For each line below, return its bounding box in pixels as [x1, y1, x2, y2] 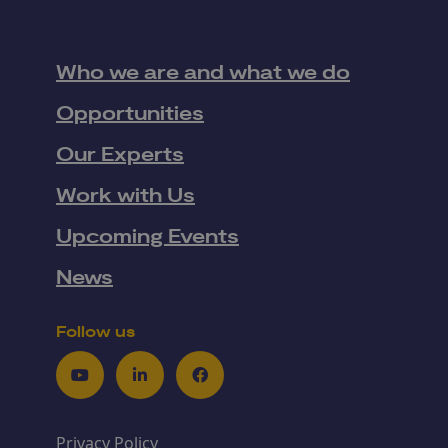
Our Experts [56, 142, 184, 168]
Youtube [78, 374, 142, 397]
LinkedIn [138, 374, 204, 397]
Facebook [198, 374, 272, 397]
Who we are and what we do [56, 60, 350, 86]
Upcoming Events [56, 224, 239, 250]
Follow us [56, 322, 135, 343]
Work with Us [56, 183, 195, 209]
